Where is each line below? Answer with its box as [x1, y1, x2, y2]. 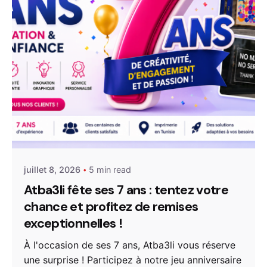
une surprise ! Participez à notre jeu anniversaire [24, 253, 241, 266]
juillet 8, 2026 [24, 164, 80, 175]
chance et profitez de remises [24, 198, 198, 216]
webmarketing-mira [62, 125, 145, 136]
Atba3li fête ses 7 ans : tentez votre [24, 182, 229, 199]
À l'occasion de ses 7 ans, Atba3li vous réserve [24, 238, 235, 251]
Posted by [62, 113, 101, 123]
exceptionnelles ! [24, 215, 123, 232]
